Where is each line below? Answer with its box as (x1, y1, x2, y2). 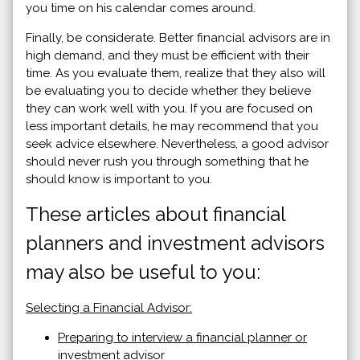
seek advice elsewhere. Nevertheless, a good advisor (26, 136, 329, 151)
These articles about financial (26, 202, 285, 226)
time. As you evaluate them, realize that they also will (26, 65, 325, 80)
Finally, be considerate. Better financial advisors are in (26, 30, 330, 45)
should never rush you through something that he (26, 153, 309, 169)
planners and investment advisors (26, 231, 325, 255)
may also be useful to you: (26, 260, 260, 284)
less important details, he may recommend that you (26, 118, 318, 133)
